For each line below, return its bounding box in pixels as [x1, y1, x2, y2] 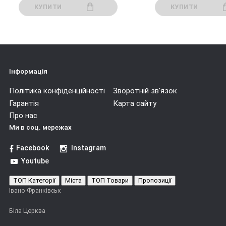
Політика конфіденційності [9, 86, 105, 96]
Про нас [9, 111, 37, 121]
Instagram [71, 144, 106, 153]
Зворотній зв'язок [113, 86, 177, 96]
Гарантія [9, 98, 39, 108]
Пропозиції [138, 176, 172, 184]
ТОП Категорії [13, 176, 55, 184]
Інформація [9, 67, 47, 75]
